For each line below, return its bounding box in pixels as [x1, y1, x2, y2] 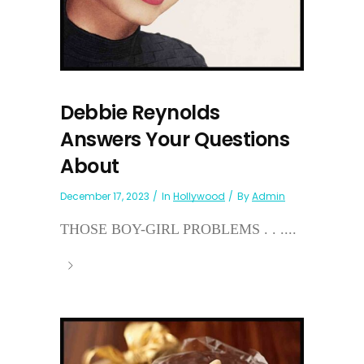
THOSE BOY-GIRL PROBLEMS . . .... [60, 220, 297, 237]
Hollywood [173, 188, 225, 203]
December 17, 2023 [60, 188, 149, 203]
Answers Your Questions [60, 125, 289, 153]
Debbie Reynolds [60, 98, 220, 126]
